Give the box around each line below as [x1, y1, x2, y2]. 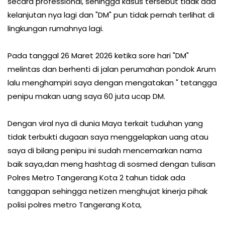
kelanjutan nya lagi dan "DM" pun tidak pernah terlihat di [8, 10, 214, 21]
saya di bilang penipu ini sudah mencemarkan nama [8, 145, 202, 156]
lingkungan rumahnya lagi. [8, 23, 103, 34]
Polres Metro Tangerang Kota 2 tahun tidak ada [8, 172, 185, 183]
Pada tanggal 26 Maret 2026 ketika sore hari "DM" [8, 50, 189, 61]
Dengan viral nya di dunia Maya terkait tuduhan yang [8, 118, 203, 129]
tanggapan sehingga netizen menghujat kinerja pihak [8, 186, 207, 197]
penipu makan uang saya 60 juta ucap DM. [8, 91, 167, 102]
